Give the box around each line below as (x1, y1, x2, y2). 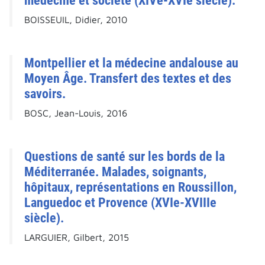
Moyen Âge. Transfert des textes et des (24, 70, 231, 86)
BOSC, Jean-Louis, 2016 (24, 108, 127, 119)
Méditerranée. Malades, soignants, (24, 164, 206, 180)
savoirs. (24, 86, 66, 102)
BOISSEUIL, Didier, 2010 (24, 14, 127, 25)
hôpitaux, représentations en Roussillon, (24, 179, 237, 195)
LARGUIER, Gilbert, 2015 (24, 232, 129, 243)
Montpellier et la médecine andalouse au (24, 55, 238, 71)
